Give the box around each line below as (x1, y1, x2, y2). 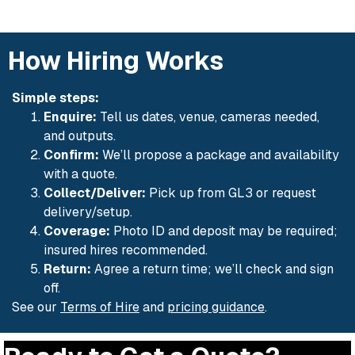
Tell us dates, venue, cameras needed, (97, 108, 319, 125)
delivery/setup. (44, 203, 132, 220)
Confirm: (44, 146, 99, 163)
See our (12, 298, 60, 315)
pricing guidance (167, 298, 265, 315)
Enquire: (44, 108, 97, 125)
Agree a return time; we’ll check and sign (91, 260, 334, 277)
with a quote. (44, 165, 117, 182)
